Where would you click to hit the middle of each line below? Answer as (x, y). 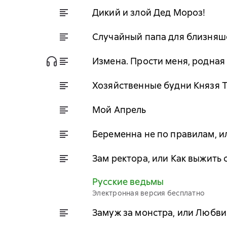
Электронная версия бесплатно (148, 193)
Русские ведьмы (128, 182)
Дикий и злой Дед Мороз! (149, 12)
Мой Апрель (119, 109)
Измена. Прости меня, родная (159, 61)
